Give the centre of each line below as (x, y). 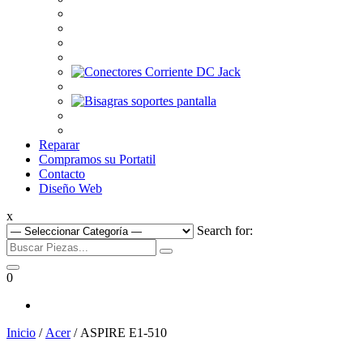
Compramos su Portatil (97, 159)
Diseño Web (70, 188)
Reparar (59, 145)
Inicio (21, 333)
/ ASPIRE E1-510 (119, 333)
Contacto (62, 174)
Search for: (225, 231)
